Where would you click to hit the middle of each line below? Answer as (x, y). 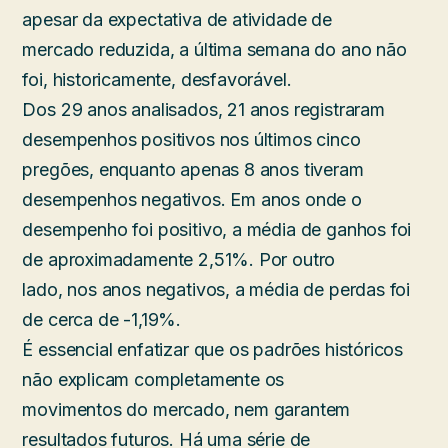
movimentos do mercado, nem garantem (186, 409)
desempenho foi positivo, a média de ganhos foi (217, 229)
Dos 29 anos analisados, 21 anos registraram (203, 109)
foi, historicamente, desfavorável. (157, 79)
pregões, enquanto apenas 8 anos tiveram (193, 169)
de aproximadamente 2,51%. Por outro (179, 259)
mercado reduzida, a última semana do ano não (214, 49)
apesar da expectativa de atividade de (177, 19)
